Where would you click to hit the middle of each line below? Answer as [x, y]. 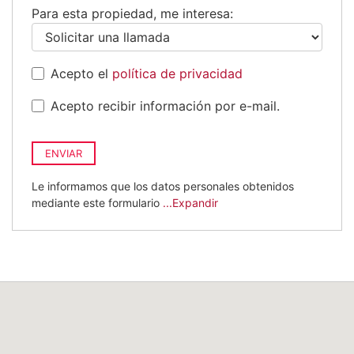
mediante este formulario [97, 202]
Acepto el [81, 73]
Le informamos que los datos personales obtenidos [163, 186]
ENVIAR [64, 153]
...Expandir [190, 202]
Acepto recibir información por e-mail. [165, 105]
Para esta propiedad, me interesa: [132, 13]
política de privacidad [177, 73]
